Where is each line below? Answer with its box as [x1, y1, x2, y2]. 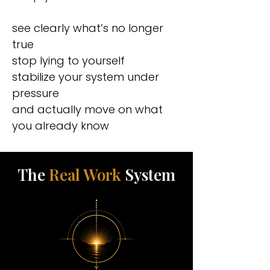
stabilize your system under [12, 69, 159, 84]
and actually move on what [12, 102, 163, 117]
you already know [12, 118, 109, 133]
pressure [12, 86, 59, 101]
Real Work [49, 164, 121, 185]
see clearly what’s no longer [12, 20, 163, 36]
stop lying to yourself [12, 53, 125, 68]
